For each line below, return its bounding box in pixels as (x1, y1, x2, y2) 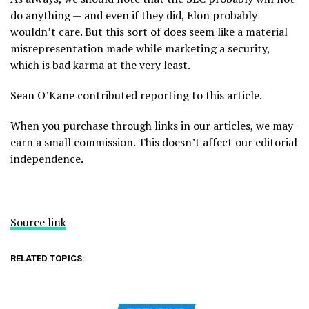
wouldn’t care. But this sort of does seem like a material (10, 23, 288, 39)
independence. (10, 150, 83, 166)
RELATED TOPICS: (10, 252, 85, 263)
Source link (10, 214, 66, 230)
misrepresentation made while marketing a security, (10, 40, 270, 56)
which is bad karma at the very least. (10, 57, 190, 72)
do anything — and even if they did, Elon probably (10, 7, 257, 23)
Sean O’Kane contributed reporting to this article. (10, 87, 262, 103)
